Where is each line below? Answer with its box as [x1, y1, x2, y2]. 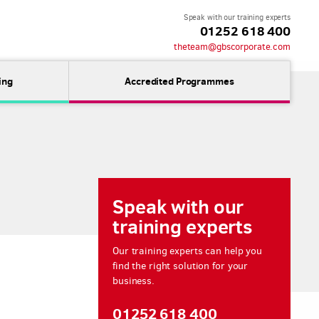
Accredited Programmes [125, 74, 234, 88]
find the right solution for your [113, 259, 249, 273]
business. [113, 274, 155, 288]
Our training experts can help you [113, 244, 263, 258]
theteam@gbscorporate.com [173, 40, 291, 53]
